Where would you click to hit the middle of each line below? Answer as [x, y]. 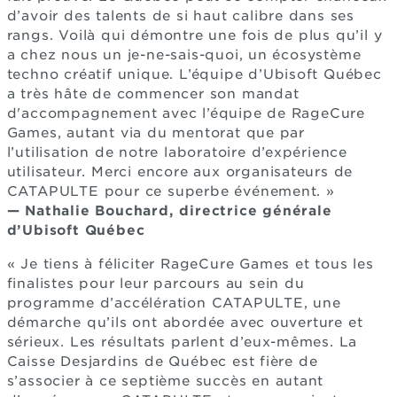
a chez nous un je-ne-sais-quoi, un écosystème [184, 55]
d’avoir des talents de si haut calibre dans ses [181, 16]
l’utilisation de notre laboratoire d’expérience [177, 153]
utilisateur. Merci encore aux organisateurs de [180, 172]
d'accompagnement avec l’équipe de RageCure [186, 114]
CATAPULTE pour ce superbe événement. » [171, 192]
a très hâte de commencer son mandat [153, 94]
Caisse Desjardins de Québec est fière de [162, 362]
